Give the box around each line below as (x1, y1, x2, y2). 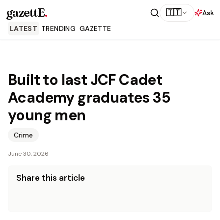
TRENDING (41, 24, 76, 33)
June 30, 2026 (8, 150, 49, 158)
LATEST (10, 24, 38, 33)
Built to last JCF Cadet (8, 70, 163, 89)
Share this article (16, 172, 85, 183)
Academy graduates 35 (8, 88, 170, 107)
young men (8, 106, 86, 125)
